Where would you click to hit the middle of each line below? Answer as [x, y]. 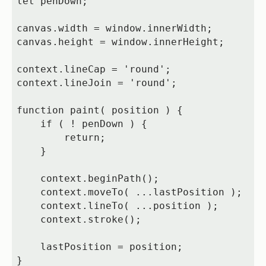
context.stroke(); [28, 220]
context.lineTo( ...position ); [28, 206]
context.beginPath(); [28, 179]
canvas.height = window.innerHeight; [120, 42]
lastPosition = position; [28, 247]
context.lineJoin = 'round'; [96, 83]
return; [40, 138]
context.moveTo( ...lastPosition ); [28, 192]
